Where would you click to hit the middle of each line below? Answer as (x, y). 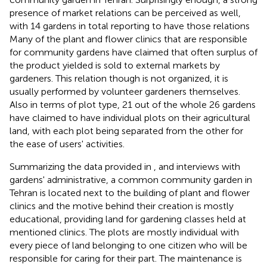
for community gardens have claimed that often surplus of (133, 52)
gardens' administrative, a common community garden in (131, 179)
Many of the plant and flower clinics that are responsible (128, 39)
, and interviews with (197, 166)
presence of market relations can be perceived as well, (125, 13)
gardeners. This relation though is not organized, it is (119, 78)
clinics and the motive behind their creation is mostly (122, 206)
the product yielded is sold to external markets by (115, 65)
